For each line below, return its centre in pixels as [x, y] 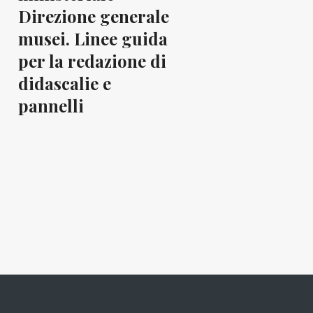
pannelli [51, 105]
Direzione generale [94, 16]
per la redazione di [92, 61]
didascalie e [65, 83]
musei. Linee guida [93, 38]
